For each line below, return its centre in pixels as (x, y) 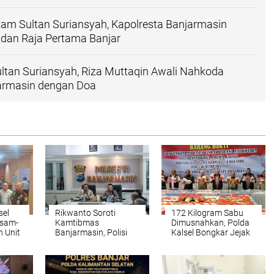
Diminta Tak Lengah (92, 242)
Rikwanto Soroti (85, 213)
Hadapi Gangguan (90, 252)
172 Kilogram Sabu (207, 213)
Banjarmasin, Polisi (91, 232)
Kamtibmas (77, 223)
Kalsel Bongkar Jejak (211, 232)
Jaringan (188, 242)
